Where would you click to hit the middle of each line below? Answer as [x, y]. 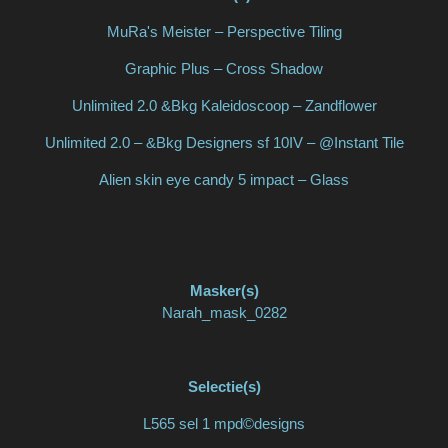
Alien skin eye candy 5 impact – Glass [224, 180]
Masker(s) [224, 291]
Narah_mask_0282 [224, 313]
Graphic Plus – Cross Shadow [224, 69]
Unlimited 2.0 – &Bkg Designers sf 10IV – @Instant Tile [224, 143]
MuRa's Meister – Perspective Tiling [224, 32]
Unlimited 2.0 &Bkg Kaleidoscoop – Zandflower [224, 106]
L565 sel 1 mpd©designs [224, 424]
